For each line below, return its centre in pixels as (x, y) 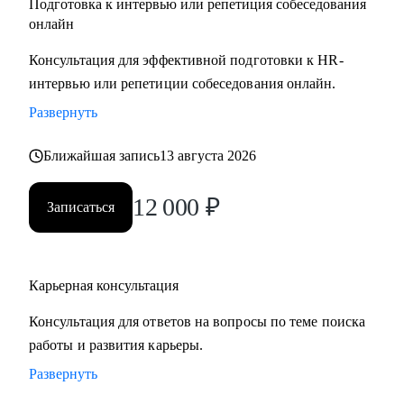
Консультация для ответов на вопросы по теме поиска (197, 321)
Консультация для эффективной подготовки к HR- (186, 60)
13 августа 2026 (208, 156)
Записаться (81, 207)
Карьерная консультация (104, 285)
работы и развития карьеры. (116, 345)
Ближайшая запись (102, 156)
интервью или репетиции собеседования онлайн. (183, 83)
